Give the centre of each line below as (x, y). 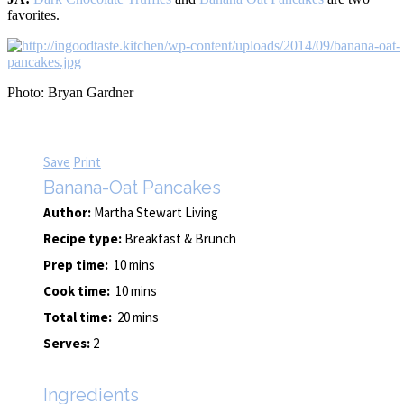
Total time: (80, 317)
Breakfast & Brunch (180, 238)
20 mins (138, 317)
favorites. (33, 14)
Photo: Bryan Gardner (70, 92)
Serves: (68, 343)
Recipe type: (84, 238)
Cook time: (79, 290)
